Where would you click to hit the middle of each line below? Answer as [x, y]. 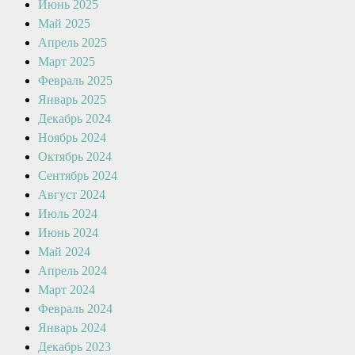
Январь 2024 [72, 328]
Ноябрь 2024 [72, 137]
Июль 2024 [68, 214]
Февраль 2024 [75, 309]
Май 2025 [64, 23]
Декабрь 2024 [74, 118]
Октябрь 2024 [75, 157]
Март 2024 [67, 290]
